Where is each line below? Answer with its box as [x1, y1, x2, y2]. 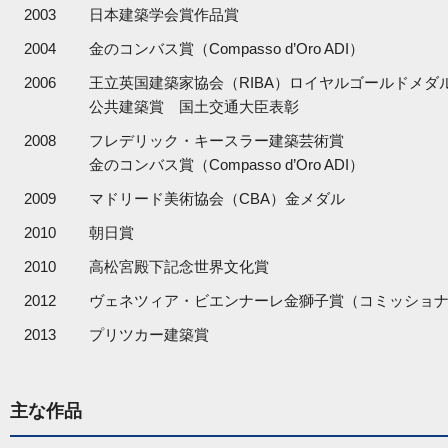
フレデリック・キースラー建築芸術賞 [89, 132, 344, 149]
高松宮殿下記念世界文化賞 [89, 258, 269, 275]
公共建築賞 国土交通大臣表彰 [89, 98, 299, 115]
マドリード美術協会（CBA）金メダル [89, 190, 345, 207]
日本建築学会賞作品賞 [89, 6, 239, 23]
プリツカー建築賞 [89, 326, 209, 343]
